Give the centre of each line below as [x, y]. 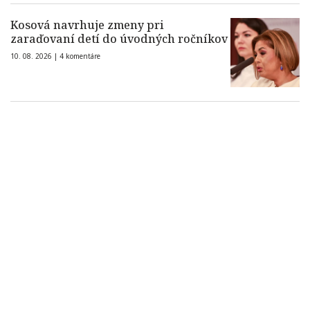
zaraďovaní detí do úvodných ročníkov [119, 39]
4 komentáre [80, 56]
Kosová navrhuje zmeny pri [87, 25]
